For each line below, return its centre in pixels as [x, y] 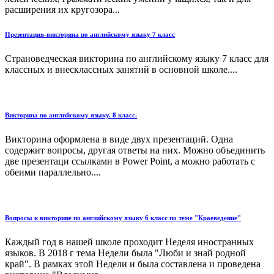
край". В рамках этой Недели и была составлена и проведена [133, 264]
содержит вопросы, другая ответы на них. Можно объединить [135, 150]
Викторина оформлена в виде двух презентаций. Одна [119, 139]
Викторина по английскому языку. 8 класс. [71, 115]
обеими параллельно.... [53, 172]
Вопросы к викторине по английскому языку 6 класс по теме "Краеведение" [123, 218]
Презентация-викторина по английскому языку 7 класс [90, 35]
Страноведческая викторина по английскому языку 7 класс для [137, 59]
